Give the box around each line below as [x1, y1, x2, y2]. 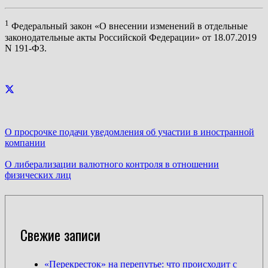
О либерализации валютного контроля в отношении [5, 159, 219, 170]
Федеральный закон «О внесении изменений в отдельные [9, 21, 248, 32]
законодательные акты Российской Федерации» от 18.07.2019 [5, 32, 257, 42]
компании [5, 138, 45, 148]
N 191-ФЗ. [5, 42, 47, 53]
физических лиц [5, 170, 71, 181]
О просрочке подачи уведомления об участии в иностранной [5, 127, 254, 138]
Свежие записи [20, 224, 100, 246]
